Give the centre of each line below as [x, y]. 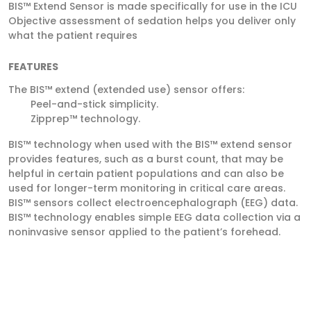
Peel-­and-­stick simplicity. [94, 104]
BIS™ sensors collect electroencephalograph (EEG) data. [153, 203]
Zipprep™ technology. [85, 119]
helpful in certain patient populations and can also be [146, 174]
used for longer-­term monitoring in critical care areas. [147, 188]
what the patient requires [73, 35]
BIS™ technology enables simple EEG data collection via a [154, 217]
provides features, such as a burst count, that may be [146, 159]
